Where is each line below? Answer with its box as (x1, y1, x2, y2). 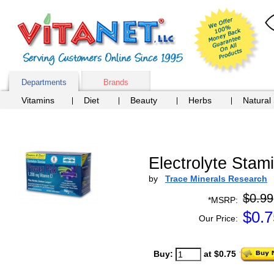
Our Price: (199, 213, 238, 223)
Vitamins (21, 95, 54, 105)
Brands (103, 78, 128, 87)
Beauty (130, 95, 157, 105)
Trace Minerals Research (165, 174, 267, 183)
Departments (21, 78, 67, 87)
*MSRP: (208, 195, 238, 205)
